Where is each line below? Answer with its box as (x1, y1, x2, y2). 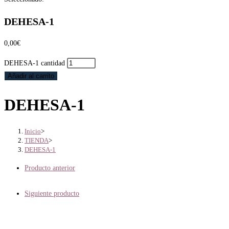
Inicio (25, 127, 41, 135)
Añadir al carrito (8, 72, 54, 80)
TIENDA (25, 136, 49, 145)
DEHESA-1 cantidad (4, 59, 65, 67)
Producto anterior (25, 164, 75, 172)
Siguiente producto (25, 190, 79, 198)
